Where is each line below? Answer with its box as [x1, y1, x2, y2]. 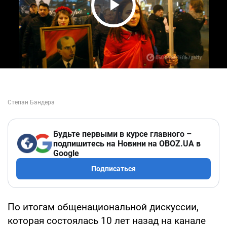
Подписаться [91, 164, 136, 173]
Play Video [94, 13, 190, 35]
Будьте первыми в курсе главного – [53, 129, 192, 139]
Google [53, 148, 79, 158]
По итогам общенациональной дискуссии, [8, 201, 199, 213]
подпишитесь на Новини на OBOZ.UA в [53, 138, 201, 148]
